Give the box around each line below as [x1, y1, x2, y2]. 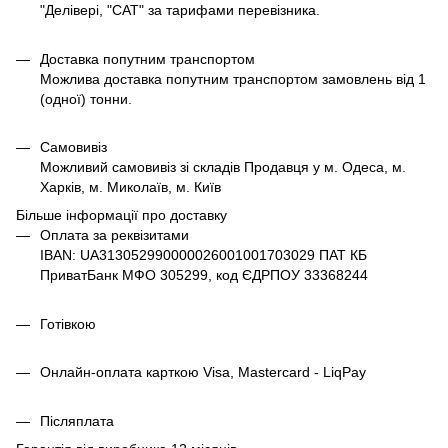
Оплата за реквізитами [40, 227, 189, 244]
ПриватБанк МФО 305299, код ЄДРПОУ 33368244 [40, 267, 368, 284]
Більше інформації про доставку [16, 207, 227, 224]
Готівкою [40, 315, 96, 332]
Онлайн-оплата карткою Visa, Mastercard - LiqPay [40, 364, 366, 381]
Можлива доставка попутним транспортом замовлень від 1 [40, 70, 426, 87]
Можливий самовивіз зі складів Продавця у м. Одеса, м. [40, 158, 406, 175]
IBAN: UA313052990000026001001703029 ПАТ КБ [40, 247, 367, 264]
